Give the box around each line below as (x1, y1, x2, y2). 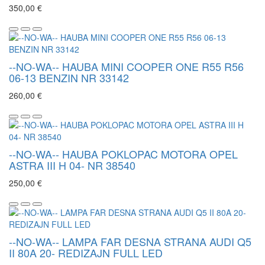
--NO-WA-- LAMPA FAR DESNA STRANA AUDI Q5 (9, 234, 251, 250)
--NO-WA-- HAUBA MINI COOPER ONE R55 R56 (9, 59, 244, 75)
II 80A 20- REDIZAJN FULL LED (9, 245, 163, 261)
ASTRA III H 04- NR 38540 (9, 157, 135, 173)
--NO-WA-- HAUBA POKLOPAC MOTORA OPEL (9, 146, 238, 162)
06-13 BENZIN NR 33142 (9, 70, 129, 86)
